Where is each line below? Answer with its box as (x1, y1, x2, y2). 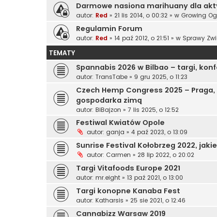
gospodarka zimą (76, 95, 142, 106)
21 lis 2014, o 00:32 (114, 11, 168, 20)
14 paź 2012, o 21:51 (114, 34, 169, 43)
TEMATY (49, 48, 75, 58)
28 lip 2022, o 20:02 (138, 151, 194, 159)
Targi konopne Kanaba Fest (76, 186, 180, 196)
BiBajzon (95, 106, 121, 114)
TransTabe (95, 73, 127, 81)
